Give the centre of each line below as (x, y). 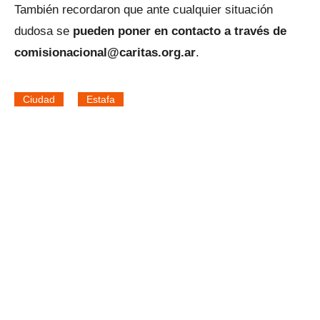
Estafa (101, 99)
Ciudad (39, 99)
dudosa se (44, 31)
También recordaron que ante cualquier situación (144, 10)
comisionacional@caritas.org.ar (105, 52)
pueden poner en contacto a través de (180, 31)
